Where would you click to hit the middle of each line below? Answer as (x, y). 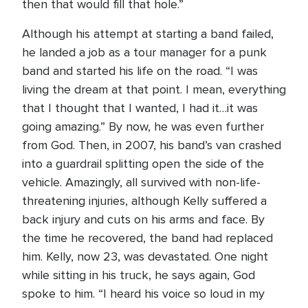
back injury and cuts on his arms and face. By (143, 219)
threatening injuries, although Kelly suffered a (144, 201)
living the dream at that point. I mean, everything (154, 89)
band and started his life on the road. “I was (140, 71)
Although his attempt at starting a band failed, (148, 34)
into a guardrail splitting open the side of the (143, 164)
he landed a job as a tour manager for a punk (144, 52)
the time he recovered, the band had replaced (147, 238)
